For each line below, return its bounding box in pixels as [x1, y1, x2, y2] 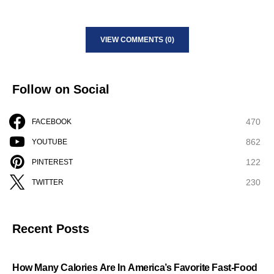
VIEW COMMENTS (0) [100, 35, 174, 44]
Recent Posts [12, 221, 89, 235]
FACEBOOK [32, 117, 72, 126]
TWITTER [32, 177, 64, 187]
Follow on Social [12, 82, 109, 96]
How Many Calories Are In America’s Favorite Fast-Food [12, 262, 257, 273]
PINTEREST [32, 157, 73, 166]
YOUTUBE [32, 137, 67, 146]
